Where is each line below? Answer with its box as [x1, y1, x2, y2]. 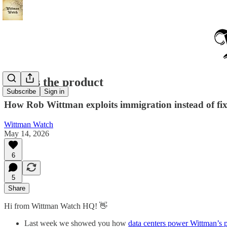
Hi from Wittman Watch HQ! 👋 [4, 201, 107, 210]
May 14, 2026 [4, 129, 49, 138]
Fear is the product [4, 75, 103, 89]
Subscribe [7, 88, 36, 96]
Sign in [44, 88, 64, 96]
